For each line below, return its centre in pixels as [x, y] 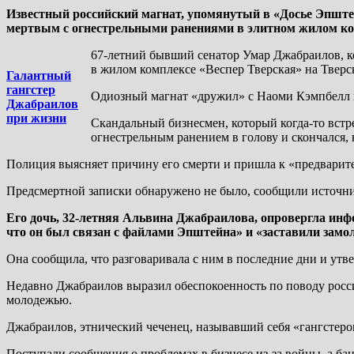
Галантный [39, 75]
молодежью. [39, 299]
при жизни [36, 118]
